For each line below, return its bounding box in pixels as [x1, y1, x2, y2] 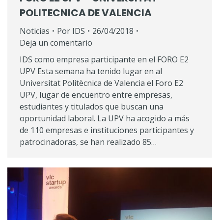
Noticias [20, 26, 50, 37]
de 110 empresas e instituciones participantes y [20, 125, 194, 136]
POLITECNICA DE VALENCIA [20, 6, 152, 20]
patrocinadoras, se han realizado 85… [20, 137, 157, 148]
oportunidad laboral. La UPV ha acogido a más [20, 113, 190, 124]
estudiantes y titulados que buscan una [20, 101, 164, 112]
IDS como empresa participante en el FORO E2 [20, 54, 189, 65]
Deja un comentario [20, 37, 92, 49]
